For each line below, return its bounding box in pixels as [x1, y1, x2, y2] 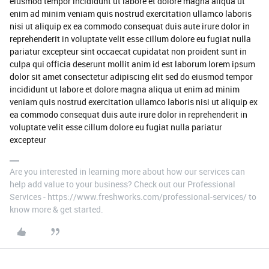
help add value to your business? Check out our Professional [10, 178, 235, 190]
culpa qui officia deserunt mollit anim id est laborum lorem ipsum [10, 58, 255, 70]
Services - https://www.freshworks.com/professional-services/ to [10, 191, 256, 202]
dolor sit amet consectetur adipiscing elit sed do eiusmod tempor [10, 71, 253, 82]
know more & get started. [10, 204, 103, 215]
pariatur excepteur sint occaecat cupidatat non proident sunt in [10, 46, 247, 57]
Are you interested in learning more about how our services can [10, 166, 245, 177]
